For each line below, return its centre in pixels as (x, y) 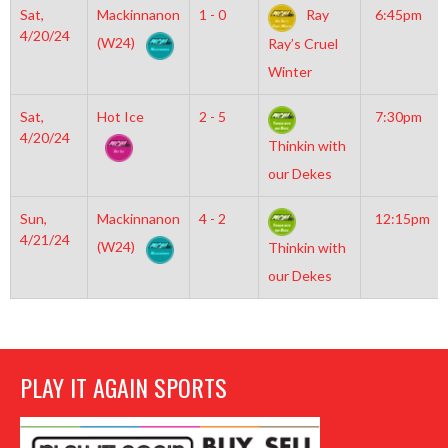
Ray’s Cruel (302, 44)
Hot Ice (120, 116)
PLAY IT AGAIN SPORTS (123, 387)
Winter (289, 72)
